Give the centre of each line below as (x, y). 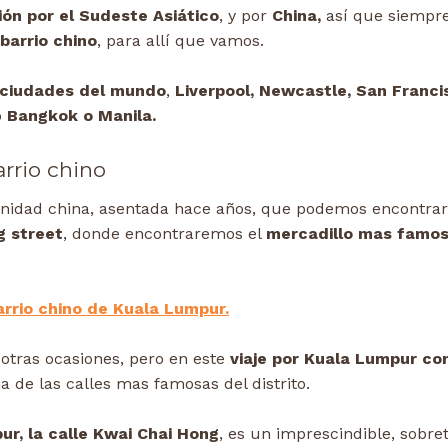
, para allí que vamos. (180, 41)
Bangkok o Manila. (79, 116)
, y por (245, 16)
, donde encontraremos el (164, 234)
